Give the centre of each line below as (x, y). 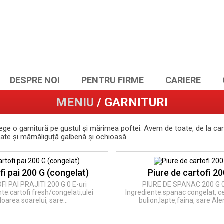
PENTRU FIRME (113, 80)
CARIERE (183, 80)
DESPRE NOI (35, 80)
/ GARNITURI (131, 102)
